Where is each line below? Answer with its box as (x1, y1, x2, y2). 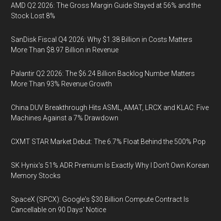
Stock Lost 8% (11, 12, 56, 20)
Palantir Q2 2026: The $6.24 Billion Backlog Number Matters (11, 70, 195, 77)
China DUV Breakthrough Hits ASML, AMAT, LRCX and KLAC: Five (11, 104, 209, 111)
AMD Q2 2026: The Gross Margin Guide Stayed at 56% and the (11, 1, 201, 9)
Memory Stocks (11, 172, 61, 180)
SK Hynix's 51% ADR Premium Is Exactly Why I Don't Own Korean (11, 161, 210, 169)
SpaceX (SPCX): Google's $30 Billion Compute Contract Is (11, 195, 189, 203)
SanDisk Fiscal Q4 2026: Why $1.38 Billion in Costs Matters (11, 36, 193, 43)
